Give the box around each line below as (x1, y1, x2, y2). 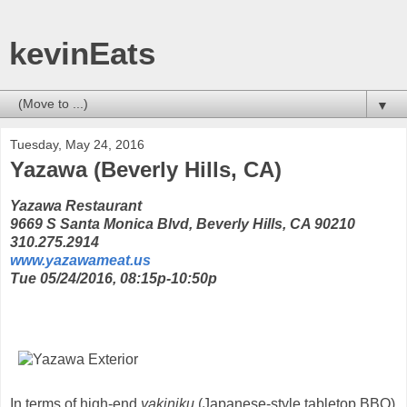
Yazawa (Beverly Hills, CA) (10, 157, 282, 182)
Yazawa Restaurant (10, 197, 142, 213)
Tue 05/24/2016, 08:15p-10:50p (10, 270, 217, 286)
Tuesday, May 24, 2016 (10, 137, 144, 152)
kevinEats (9, 36, 155, 71)
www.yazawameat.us (10, 252, 151, 268)
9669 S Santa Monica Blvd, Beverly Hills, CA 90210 (10, 215, 355, 232)
